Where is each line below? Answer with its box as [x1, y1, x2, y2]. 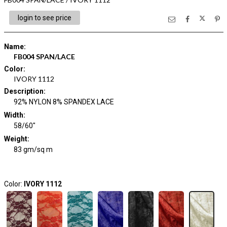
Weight [4, 135, 27, 143]
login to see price [17, 14, 71, 22]
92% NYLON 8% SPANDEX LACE [14, 98, 114, 106]
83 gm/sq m [14, 145, 53, 154]
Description [4, 87, 44, 95]
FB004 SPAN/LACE [14, 52, 75, 61]
